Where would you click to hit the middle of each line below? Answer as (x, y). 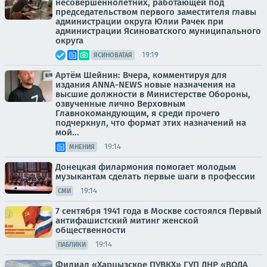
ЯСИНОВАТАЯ (113, 55)
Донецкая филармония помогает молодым (146, 167)
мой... (67, 132)
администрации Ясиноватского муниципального (158, 31)
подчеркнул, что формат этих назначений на (151, 122)
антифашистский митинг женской (127, 220)
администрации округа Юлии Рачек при (139, 21)
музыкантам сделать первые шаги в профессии (155, 176)
